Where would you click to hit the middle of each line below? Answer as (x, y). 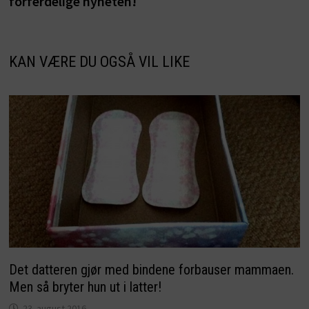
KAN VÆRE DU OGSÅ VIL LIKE (99, 62)
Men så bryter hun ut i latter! (85, 287)
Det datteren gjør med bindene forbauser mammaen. (151, 270)
